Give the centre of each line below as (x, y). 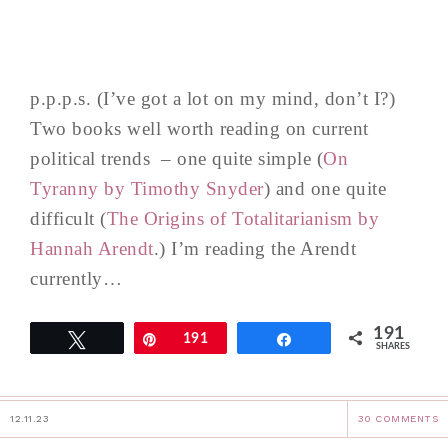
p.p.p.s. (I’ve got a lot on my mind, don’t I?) (212, 98)
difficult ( (68, 218)
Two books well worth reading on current (199, 128)
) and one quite (324, 188)
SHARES (393, 346)
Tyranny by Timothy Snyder (147, 188)
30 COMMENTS (397, 418)
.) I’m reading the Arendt (254, 248)
